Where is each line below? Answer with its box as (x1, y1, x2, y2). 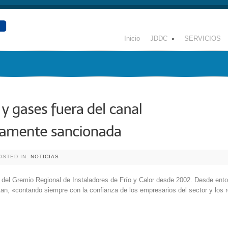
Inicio (124, 35, 140, 42)
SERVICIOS (184, 35, 221, 42)
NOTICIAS (31, 154, 59, 159)
